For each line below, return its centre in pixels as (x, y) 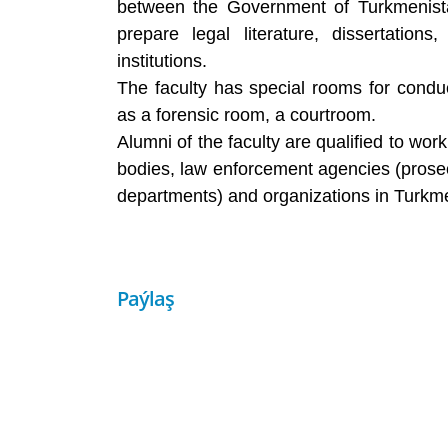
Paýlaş (146, 298)
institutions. (162, 60)
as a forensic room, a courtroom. (246, 114)
